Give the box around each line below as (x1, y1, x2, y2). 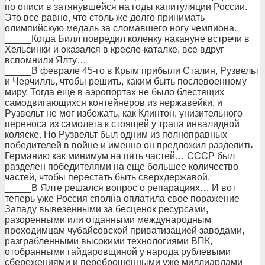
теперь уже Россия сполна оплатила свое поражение (5, 193, 240, 203)
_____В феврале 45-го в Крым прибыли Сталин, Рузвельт (5, 66, 259, 76)
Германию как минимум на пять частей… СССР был (5, 151, 235, 161)
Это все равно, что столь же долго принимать (5, 12, 205, 22)
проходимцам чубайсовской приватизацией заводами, (5, 225, 244, 235)
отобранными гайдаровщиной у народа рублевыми (5, 247, 231, 257)
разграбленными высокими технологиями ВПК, (5, 236, 212, 246)
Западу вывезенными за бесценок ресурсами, (5, 204, 208, 214)
